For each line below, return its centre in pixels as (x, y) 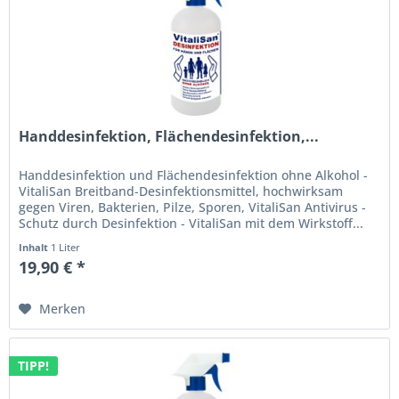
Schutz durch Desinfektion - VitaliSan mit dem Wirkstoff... (191, 224)
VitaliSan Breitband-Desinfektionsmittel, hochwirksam (181, 191)
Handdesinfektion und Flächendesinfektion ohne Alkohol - (194, 175)
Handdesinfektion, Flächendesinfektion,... (169, 137)
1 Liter (66, 248)
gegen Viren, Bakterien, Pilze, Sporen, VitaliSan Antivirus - (193, 208)
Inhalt (35, 248)
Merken (63, 309)
